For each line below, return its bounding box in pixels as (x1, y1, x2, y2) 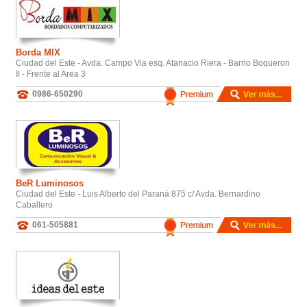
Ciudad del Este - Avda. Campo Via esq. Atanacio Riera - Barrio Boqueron (16, 58, 290, 68)
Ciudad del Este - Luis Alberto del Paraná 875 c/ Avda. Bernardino (16, 188, 260, 199)
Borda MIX (16, 47, 60, 58)
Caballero (16, 199, 53, 210)
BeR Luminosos (16, 177, 84, 188)
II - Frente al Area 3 (16, 69, 86, 79)
